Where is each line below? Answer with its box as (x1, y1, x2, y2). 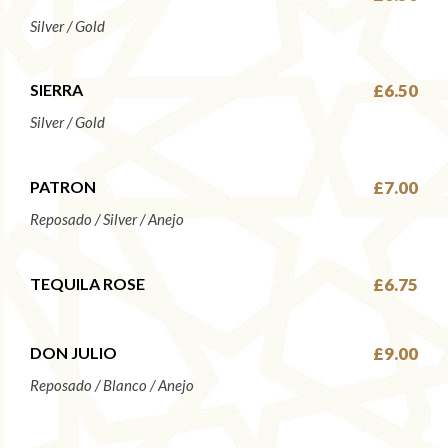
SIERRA (30, 80, 83, 100)
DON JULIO (30, 343, 117, 363)
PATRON (30, 177, 96, 196)
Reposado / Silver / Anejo (30, 210, 184, 228)
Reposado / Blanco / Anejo (30, 376, 194, 395)
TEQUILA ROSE (30, 273, 145, 293)
